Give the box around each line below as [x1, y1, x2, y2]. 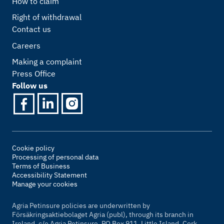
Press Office [12, 68, 55, 79]
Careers [12, 40, 40, 50]
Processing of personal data [12, 152, 98, 162]
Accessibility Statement [12, 170, 87, 180]
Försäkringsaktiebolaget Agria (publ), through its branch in [12, 209, 193, 219]
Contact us [12, 24, 51, 34]
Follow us [12, 80, 47, 91]
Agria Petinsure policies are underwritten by [12, 200, 150, 210]
